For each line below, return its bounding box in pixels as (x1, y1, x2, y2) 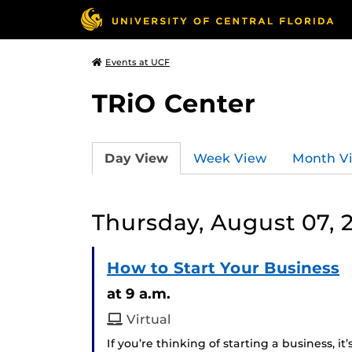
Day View (104, 150, 168, 166)
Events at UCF (105, 57, 170, 68)
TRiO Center (92, 88, 255, 119)
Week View (193, 150, 267, 166)
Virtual (123, 312, 171, 327)
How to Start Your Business (107, 258, 339, 277)
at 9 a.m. (107, 284, 170, 302)
